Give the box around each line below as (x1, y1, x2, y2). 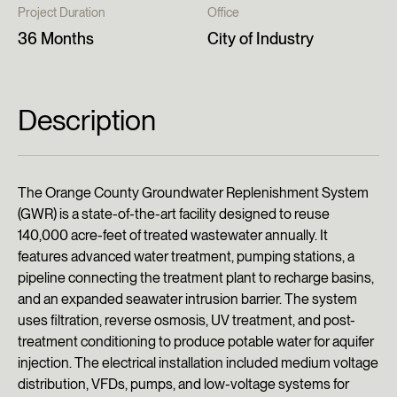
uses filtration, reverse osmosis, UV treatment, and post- (18, 312, 355, 329)
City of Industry (207, 29, 314, 48)
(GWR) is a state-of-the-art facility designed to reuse (18, 206, 330, 222)
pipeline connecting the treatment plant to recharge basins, (18, 269, 374, 286)
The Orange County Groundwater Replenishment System (18, 184, 369, 201)
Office (207, 5, 239, 19)
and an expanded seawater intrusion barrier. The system (18, 291, 357, 307)
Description (18, 103, 156, 137)
